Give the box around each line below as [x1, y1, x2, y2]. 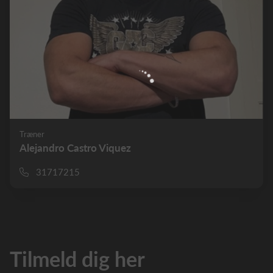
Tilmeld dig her [10, 246, 145, 271]
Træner [19, 129, 44, 139]
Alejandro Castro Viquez [19, 141, 131, 154]
